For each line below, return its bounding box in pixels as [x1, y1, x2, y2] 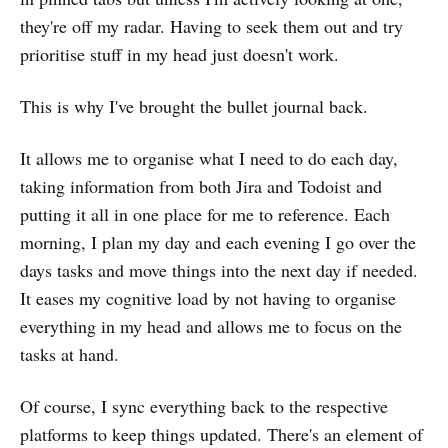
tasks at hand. [20, 342, 119, 366]
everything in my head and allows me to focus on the [20, 314, 402, 338]
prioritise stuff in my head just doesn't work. [20, 42, 339, 66]
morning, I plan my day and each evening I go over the [20, 230, 416, 254]
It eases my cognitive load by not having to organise [20, 286, 396, 310]
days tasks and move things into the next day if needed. [20, 258, 418, 282]
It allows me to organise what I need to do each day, [20, 146, 398, 170]
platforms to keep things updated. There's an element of [20, 422, 423, 446]
